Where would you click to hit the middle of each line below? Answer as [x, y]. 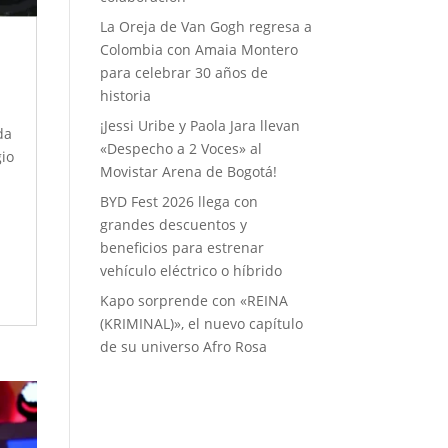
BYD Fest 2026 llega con [178, 202]
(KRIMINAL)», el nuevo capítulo [201, 324]
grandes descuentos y [173, 225]
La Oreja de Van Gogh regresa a [205, 27]
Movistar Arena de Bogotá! [188, 172]
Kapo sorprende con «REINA [193, 301]
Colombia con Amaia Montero [198, 50]
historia [125, 96]
